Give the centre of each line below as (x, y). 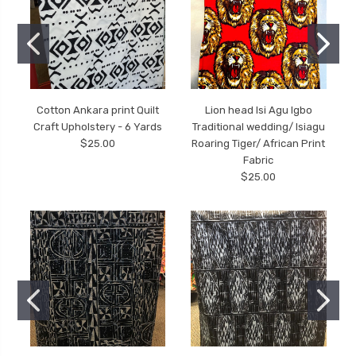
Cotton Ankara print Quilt (97, 110)
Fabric (259, 160)
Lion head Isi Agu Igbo (258, 110)
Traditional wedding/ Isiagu (258, 127)
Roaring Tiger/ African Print (259, 143)
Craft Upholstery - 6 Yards (97, 127)
